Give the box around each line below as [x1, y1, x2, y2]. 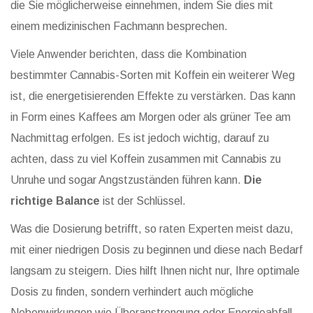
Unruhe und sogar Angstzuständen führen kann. [10, 174, 244, 187]
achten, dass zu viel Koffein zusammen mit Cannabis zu [10, 153, 281, 166]
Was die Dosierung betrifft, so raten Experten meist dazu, [10, 223, 293, 235]
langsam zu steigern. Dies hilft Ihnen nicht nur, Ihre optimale [10, 265, 300, 277]
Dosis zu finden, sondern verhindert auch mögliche [10, 286, 254, 298]
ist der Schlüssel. [100, 195, 186, 208]
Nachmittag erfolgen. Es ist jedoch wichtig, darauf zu [10, 132, 269, 145]
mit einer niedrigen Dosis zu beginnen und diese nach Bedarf [10, 244, 303, 256]
